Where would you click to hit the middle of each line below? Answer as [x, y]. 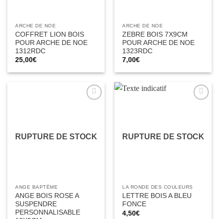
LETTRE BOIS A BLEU [157, 196]
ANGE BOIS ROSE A [47, 196]
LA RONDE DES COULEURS [158, 187]
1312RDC [31, 51]
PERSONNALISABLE [48, 213]
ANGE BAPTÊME [37, 187]
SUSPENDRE [36, 204]
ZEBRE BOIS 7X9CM [155, 34]
